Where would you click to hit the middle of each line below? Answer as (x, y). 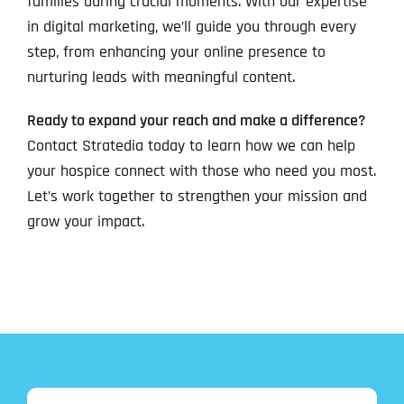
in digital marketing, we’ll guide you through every (191, 27)
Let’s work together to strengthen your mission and (197, 197)
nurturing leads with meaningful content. (161, 78)
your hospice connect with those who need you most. (201, 171)
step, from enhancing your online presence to (176, 52)
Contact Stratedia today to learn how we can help (191, 146)
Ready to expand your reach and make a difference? (196, 121)
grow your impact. (85, 222)
